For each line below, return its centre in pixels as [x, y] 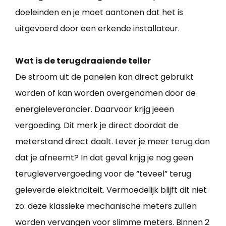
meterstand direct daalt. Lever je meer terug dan [112, 141]
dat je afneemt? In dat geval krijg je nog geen [104, 157]
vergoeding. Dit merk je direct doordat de [97, 125]
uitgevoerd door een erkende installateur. [97, 28]
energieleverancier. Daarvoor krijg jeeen [95, 109]
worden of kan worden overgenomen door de [105, 93]
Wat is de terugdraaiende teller [83, 61]
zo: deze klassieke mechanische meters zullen [106, 206]
